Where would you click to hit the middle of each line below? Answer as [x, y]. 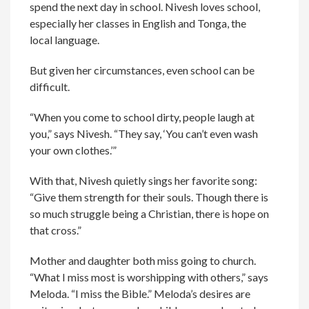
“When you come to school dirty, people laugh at [142, 117]
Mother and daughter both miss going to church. [143, 261]
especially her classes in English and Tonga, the [138, 23]
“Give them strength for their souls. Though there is [149, 197]
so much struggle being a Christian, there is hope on [150, 214]
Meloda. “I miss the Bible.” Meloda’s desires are [140, 294]
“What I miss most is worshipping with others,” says [149, 277]
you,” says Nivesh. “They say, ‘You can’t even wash [144, 134]
